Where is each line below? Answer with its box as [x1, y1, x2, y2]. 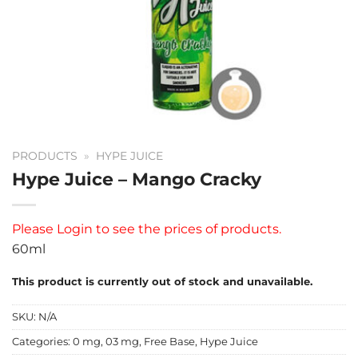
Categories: [12, 336, 73, 348]
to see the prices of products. [96, 221, 281, 237]
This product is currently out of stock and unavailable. [12, 275, 312, 288]
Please [12, 221, 54, 237]
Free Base [144, 336, 195, 348]
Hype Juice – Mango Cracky [12, 167, 261, 190]
